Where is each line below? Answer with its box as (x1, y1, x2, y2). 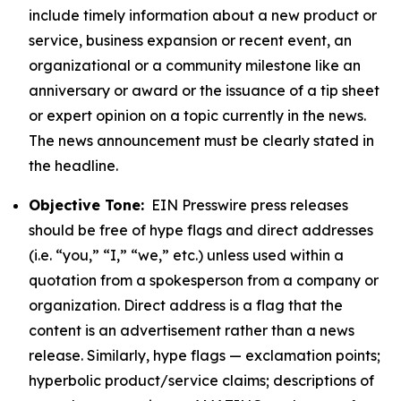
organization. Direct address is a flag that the (29, 296, 343, 314)
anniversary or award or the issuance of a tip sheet (29, 81, 380, 99)
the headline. (29, 157, 118, 175)
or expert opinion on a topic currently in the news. (29, 107, 366, 124)
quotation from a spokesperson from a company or (29, 271, 379, 289)
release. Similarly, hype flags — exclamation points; (29, 346, 380, 364)
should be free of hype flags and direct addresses (29, 221, 373, 239)
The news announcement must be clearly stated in (29, 132, 374, 149)
